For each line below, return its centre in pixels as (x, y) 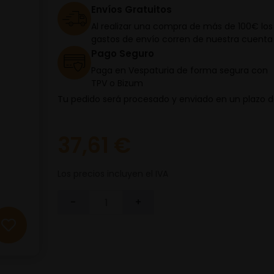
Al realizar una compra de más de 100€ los (182, 26)
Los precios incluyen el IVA (113, 174)
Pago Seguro (123, 54)
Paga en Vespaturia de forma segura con (180, 70)
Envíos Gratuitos (131, 9)
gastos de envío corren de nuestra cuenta (182, 39)
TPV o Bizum (117, 83)
